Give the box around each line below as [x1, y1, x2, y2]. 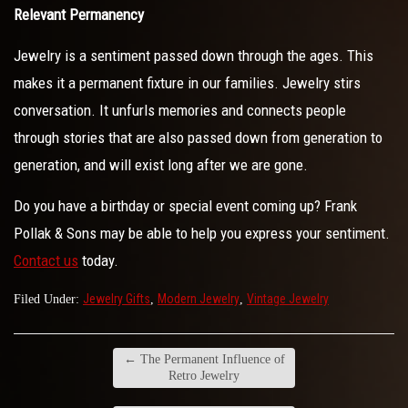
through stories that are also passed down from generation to [14, 128, 382, 147]
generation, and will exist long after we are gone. [14, 156, 308, 174]
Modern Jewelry [158, 291, 240, 306]
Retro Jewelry [168, 369, 240, 382]
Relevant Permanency [14, 5, 144, 24]
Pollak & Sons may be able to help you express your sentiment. [14, 224, 390, 242]
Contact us [14, 251, 78, 270]
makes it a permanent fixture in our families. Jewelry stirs [14, 74, 361, 92]
